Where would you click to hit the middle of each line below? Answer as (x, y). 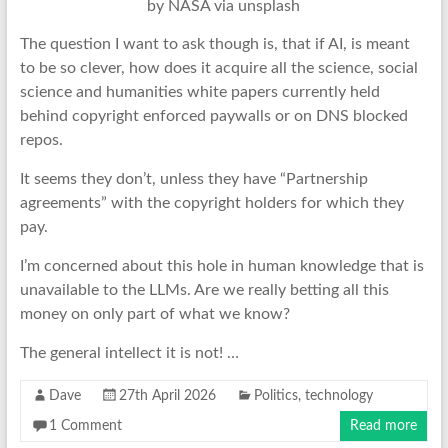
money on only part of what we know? (154, 313)
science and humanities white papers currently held (199, 91)
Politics (275, 395)
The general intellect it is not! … (129, 352)
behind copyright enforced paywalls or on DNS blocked (213, 115)
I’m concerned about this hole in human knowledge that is (221, 265)
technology (338, 395)
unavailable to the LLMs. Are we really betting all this (204, 289)
